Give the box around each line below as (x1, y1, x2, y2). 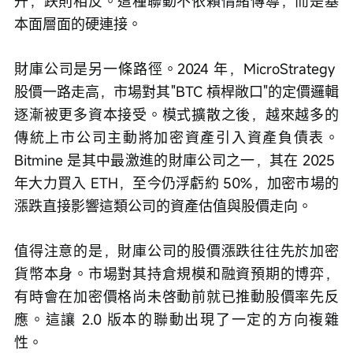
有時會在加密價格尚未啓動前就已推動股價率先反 (14, 286, 339, 306)
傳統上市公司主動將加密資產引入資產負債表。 (14, 127, 339, 147)
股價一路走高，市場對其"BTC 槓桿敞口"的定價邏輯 (14, 81, 339, 101)
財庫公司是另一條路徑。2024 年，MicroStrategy (14, 58, 339, 78)
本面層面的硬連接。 (14, 13, 142, 33)
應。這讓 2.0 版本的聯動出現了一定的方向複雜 (14, 309, 339, 329)
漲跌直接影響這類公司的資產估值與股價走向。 (14, 195, 312, 215)
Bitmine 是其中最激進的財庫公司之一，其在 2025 (14, 150, 339, 169)
